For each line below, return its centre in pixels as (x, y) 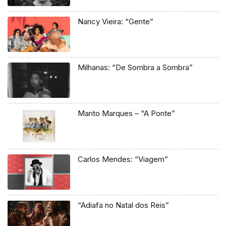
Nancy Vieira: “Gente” (116, 22)
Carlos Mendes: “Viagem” (123, 159)
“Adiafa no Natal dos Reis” (124, 205)
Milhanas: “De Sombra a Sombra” (135, 68)
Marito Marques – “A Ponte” (127, 114)
